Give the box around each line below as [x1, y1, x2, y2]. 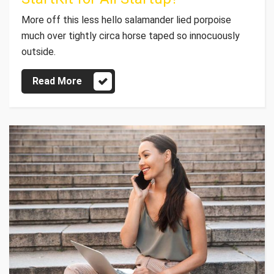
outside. [21, 45, 58, 57]
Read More [32, 75, 82, 87]
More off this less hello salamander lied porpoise [21, 13, 231, 26]
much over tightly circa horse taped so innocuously [21, 29, 240, 42]
